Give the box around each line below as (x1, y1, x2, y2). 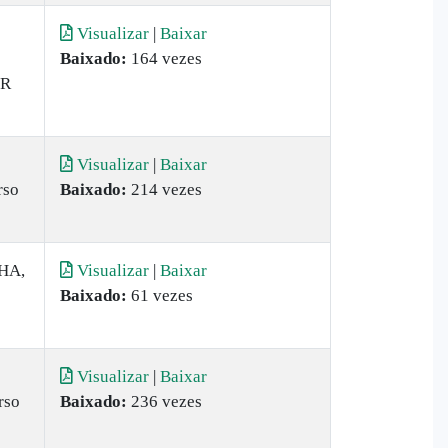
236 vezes (127, 392, 202, 411)
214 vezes (127, 180, 202, 199)
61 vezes (127, 286, 193, 305)
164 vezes (127, 49, 202, 68)
